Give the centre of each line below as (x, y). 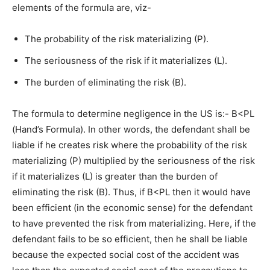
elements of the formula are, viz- (82, 8)
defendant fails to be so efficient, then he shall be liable (130, 239)
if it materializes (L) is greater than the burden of (115, 177)
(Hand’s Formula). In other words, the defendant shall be (131, 130)
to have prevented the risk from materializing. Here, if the (134, 224)
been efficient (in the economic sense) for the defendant (132, 208)
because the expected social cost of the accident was (126, 255)
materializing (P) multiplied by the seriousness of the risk (133, 161)
